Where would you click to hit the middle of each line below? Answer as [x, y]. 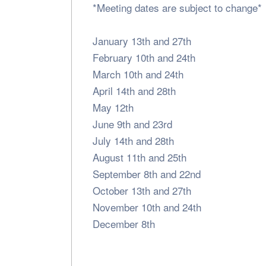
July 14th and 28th [133, 140]
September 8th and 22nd [147, 173]
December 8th [124, 223]
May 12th [113, 107]
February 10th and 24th [144, 57]
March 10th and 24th [138, 74]
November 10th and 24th [147, 207]
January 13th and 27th [142, 40]
